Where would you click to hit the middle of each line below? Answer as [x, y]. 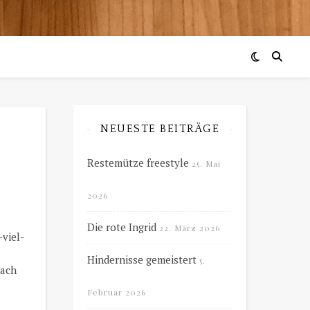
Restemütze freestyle [138, 163]
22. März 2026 [190, 228]
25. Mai [206, 163]
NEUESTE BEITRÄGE [160, 129]
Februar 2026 [117, 292]
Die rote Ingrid [122, 227]
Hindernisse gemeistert [142, 259]
